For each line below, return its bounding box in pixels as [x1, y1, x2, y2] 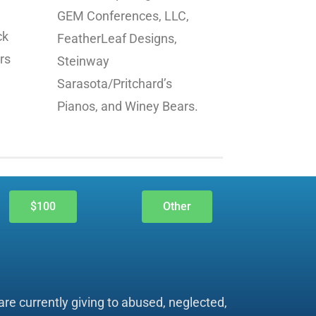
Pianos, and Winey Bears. [57, 99, 198, 114]
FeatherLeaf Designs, [57, 31, 177, 47]
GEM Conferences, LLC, [57, 8, 189, 24]
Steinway [57, 54, 109, 69]
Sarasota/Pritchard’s [57, 76, 172, 92]
